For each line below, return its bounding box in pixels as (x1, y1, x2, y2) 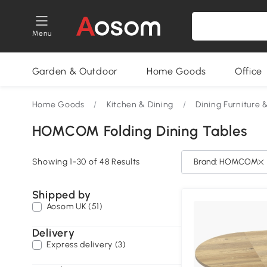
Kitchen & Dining (106, 100, 174, 110)
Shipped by (32, 188, 91, 201)
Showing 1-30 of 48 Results (32, 157, 140, 167)
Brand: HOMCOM (193, 157, 258, 167)
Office (234, 66, 263, 77)
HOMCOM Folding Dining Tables (32, 122, 247, 139)
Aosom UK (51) (46, 201, 103, 212)
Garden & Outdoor (32, 66, 118, 77)
